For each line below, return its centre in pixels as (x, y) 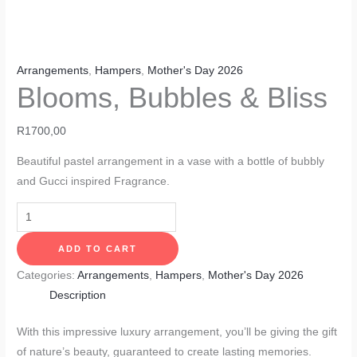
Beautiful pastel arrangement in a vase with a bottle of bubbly (171, 162)
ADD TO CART (98, 249)
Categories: (47, 276)
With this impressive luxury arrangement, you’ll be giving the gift (177, 331)
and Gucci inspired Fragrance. (94, 182)
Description (78, 296)
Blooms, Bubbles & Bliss (173, 98)
